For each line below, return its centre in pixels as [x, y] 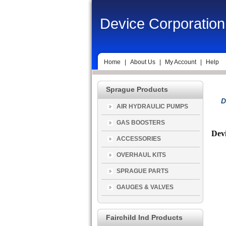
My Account [181, 62]
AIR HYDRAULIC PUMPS [152, 106]
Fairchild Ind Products [144, 217]
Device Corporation [162, 24]
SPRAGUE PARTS [143, 171]
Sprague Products [137, 89]
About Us [143, 62]
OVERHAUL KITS [141, 155]
